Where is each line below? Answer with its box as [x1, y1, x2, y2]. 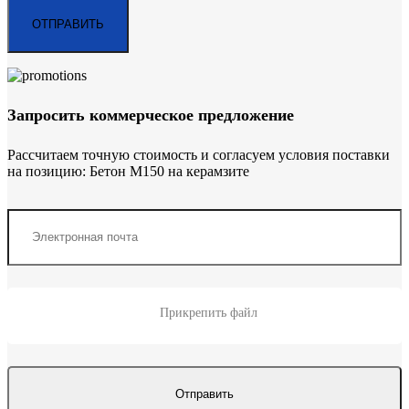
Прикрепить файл [156, 305, 257, 320]
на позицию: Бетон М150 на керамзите [7, 163, 249, 179]
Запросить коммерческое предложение [7, 105, 294, 124]
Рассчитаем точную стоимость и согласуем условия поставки [7, 146, 390, 163]
